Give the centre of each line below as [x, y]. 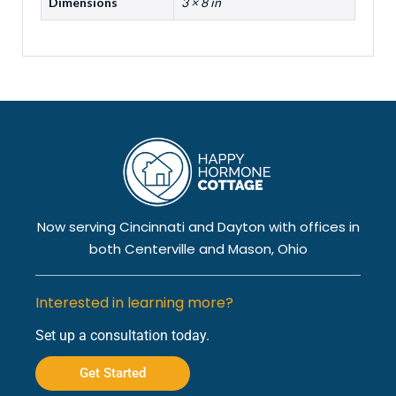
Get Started [113, 373]
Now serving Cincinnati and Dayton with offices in [198, 227]
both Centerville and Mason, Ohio [198, 249]
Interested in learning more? [134, 303]
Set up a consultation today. [122, 335]
